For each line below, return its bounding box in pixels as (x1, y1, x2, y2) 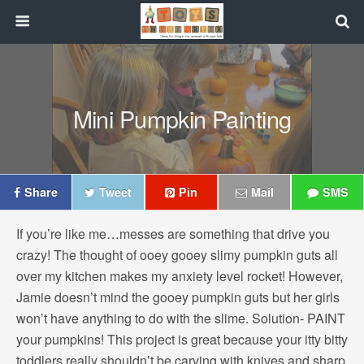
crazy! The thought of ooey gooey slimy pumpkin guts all (16, 245, 338, 264)
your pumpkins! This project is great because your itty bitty (16, 330, 348, 349)
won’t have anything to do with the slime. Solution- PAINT (16, 309, 345, 327)
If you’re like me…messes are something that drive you (16, 224, 330, 243)
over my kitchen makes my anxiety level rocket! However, (16, 266, 343, 285)
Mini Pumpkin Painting (72, 102, 292, 135)
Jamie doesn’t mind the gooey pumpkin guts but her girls (16, 288, 340, 306)
